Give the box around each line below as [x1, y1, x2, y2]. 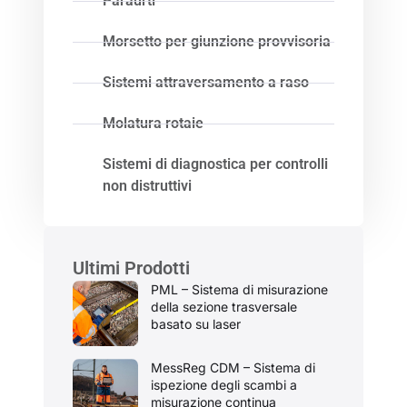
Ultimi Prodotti [73, 257, 190, 279]
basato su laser [151, 316, 241, 332]
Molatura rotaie [103, 114, 204, 132]
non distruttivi [103, 177, 193, 194]
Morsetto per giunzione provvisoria [103, 33, 332, 50]
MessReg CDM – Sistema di [151, 360, 315, 375]
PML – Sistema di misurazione [151, 282, 328, 297]
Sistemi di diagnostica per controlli [103, 155, 329, 173]
